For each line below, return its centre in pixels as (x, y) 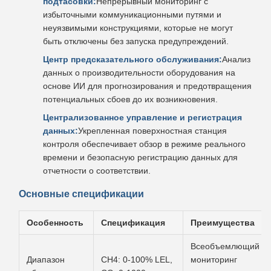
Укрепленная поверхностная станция (152, 131)
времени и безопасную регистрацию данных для (140, 157)
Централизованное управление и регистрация (142, 117)
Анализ (236, 59)
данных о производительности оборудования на (139, 73)
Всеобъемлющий (225, 246)
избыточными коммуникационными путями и (132, 15)
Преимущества (223, 223)
